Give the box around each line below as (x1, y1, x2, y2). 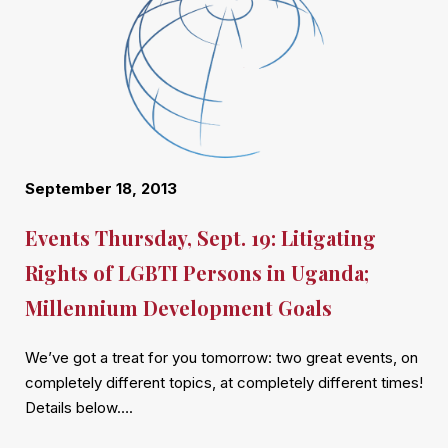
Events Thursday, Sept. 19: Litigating (25, 223, 376, 251)
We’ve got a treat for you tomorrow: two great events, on (25, 347, 418, 367)
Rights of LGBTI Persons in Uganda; (25, 258, 369, 286)
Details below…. (25, 397, 133, 417)
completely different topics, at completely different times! (25, 372, 423, 392)
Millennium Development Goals (25, 293, 332, 321)
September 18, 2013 (25, 179, 177, 199)
